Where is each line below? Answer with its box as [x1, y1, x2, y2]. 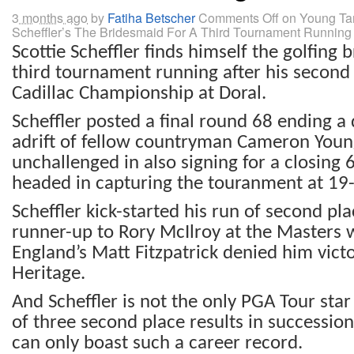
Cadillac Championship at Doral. [12, 84, 266, 104]
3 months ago [12, 9, 88, 28]
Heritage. [12, 264, 85, 284]
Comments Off [198, 9, 279, 28]
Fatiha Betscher [107, 9, 195, 28]
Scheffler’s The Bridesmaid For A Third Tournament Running [12, 23, 352, 42]
